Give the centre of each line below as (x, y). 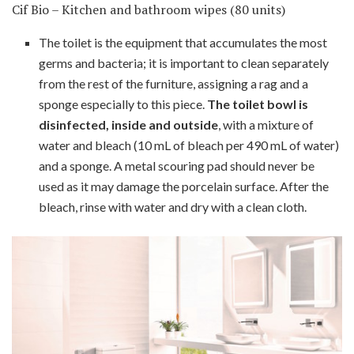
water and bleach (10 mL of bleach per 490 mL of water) (189, 145)
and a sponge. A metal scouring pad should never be (177, 166)
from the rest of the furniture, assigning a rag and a (174, 84)
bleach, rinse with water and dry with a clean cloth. (173, 207)
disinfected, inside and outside (129, 125)
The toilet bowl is (258, 104)
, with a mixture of (266, 125)
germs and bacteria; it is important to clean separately (184, 63)
